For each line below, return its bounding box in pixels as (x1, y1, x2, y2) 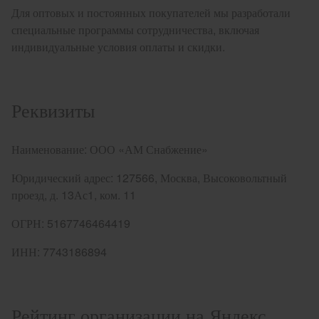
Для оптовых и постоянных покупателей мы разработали (11, 4, 291, 21)
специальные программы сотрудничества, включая (11, 21, 259, 38)
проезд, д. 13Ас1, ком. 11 (11, 187, 136, 203)
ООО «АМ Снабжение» (90, 141, 208, 157)
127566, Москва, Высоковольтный (116, 169, 287, 186)
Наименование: (11, 141, 90, 157)
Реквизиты (11, 96, 95, 122)
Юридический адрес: (11, 169, 116, 186)
